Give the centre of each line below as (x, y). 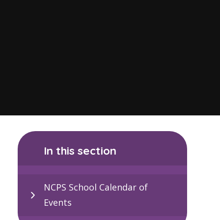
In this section (80, 150)
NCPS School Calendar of (96, 187)
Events (58, 203)
